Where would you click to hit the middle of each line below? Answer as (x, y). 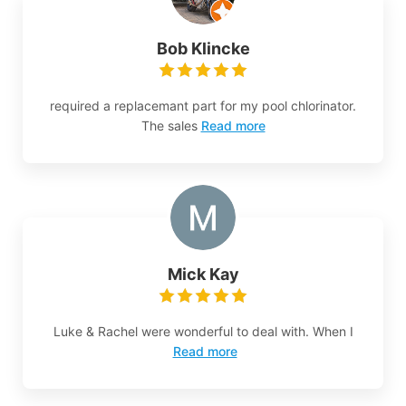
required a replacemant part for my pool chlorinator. (203, 106)
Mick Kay (203, 275)
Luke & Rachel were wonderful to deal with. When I (203, 332)
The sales (169, 126)
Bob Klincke (203, 49)
